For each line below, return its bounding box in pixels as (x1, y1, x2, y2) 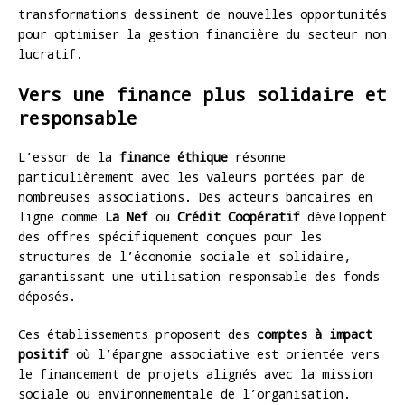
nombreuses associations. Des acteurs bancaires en (18, 187, 372, 205)
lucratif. (18, 44, 83, 62)
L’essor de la (18, 147, 119, 165)
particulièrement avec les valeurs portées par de (18, 167, 365, 185)
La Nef (105, 207, 148, 225)
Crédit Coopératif (177, 207, 300, 225)
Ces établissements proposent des (18, 325, 257, 343)
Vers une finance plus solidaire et (18, 81, 387, 106)
